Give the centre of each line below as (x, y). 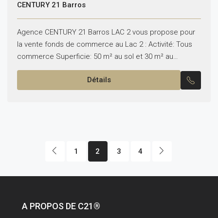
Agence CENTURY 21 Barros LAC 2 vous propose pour (106, 32)
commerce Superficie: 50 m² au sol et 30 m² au (95, 56)
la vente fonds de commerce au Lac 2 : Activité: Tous (105, 44)
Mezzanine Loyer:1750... (56, 69)
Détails (99, 80)
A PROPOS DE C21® (61, 206)
